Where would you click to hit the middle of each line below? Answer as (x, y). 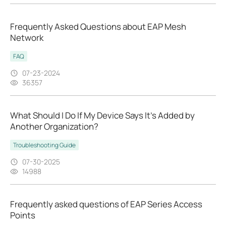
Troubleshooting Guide (44, 145)
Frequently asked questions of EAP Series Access (106, 204)
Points (23, 215)
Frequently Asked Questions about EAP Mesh (98, 27)
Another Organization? (54, 127)
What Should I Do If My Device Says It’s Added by (102, 116)
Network (27, 38)
